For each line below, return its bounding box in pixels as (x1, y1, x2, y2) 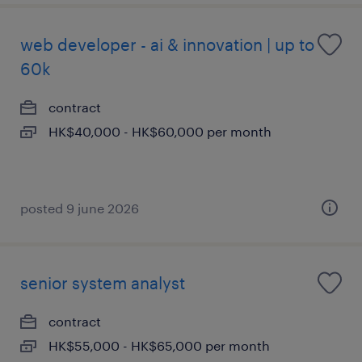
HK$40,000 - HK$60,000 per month (48, 124, 271, 139)
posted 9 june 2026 (20, 200, 139, 216)
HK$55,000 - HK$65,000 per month (48, 338, 270, 353)
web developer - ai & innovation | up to (20, 35, 314, 54)
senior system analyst (20, 273, 185, 293)
